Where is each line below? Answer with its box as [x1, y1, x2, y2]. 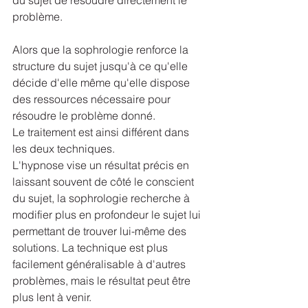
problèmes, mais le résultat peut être [12, 274, 193, 288]
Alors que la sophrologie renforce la [12, 43, 191, 57]
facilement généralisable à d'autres [12, 257, 188, 272]
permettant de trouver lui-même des [12, 224, 189, 239]
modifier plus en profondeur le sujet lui [12, 208, 203, 222]
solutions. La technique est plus [12, 241, 170, 255]
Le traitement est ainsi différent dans [12, 125, 192, 140]
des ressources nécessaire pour [12, 92, 173, 107]
